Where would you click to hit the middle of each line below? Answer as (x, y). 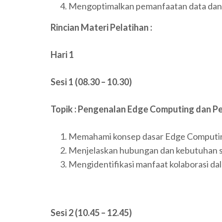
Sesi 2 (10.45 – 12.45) (91, 213)
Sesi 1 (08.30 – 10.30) (91, 82)
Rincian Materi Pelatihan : (101, 28)
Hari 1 (62, 55)
